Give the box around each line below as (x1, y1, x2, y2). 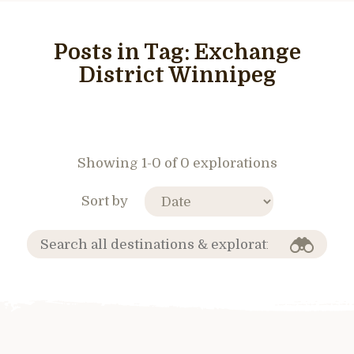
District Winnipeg (77, 63, 277, 88)
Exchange (194, 40, 301, 65)
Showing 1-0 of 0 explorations (77, 156, 277, 171)
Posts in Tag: (53, 40, 194, 65)
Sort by (81, 193, 128, 209)
